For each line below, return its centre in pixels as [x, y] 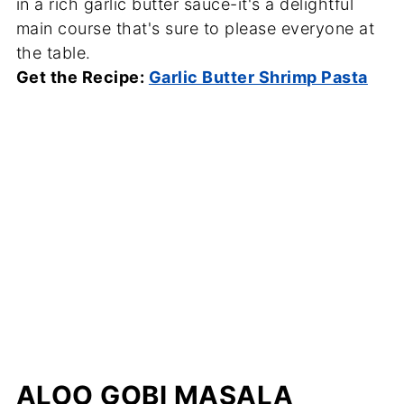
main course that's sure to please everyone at [195, 28]
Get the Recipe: [82, 77]
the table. [53, 52]
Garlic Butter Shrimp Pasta [258, 77]
